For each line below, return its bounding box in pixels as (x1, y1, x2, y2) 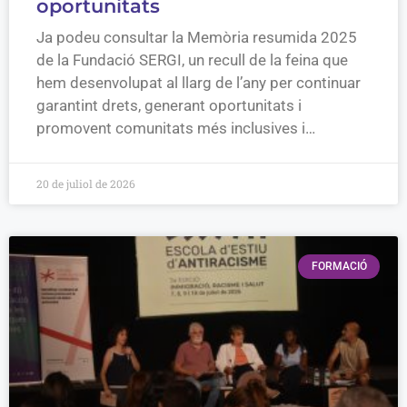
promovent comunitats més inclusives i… (36, 119, 315, 138)
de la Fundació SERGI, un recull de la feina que (36, 51, 348, 70)
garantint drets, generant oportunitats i (36, 96, 302, 115)
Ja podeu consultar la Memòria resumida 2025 (36, 28, 357, 47)
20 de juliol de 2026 (36, 176, 135, 192)
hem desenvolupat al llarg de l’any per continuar (36, 74, 361, 93)
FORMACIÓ (311, 260, 367, 273)
